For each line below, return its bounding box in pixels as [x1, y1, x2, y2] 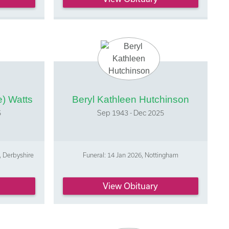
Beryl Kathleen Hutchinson [72, 94, 189, 105]
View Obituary [103, 180, 158, 191]
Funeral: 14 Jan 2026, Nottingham [82, 151, 178, 159]
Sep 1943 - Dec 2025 [97, 108, 164, 118]
